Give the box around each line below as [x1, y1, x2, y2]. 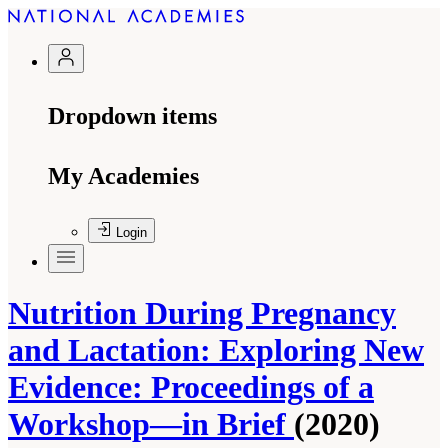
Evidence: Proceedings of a [8, 369, 374, 406]
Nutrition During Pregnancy [8, 295, 396, 332]
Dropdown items [48, 103, 217, 129]
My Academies [48, 163, 199, 189]
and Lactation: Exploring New [8, 332, 424, 369]
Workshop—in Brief [8, 406, 294, 443]
